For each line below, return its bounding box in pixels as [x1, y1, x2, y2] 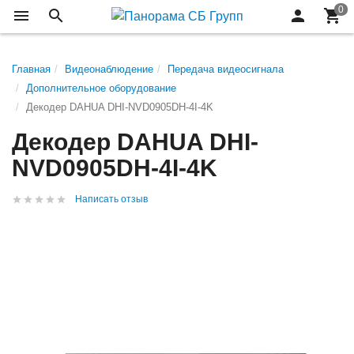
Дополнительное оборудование [26, 82, 176, 94]
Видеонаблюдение [65, 63, 153, 75]
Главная [12, 63, 51, 75]
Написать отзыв [75, 194, 148, 205]
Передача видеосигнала [168, 63, 284, 75]
